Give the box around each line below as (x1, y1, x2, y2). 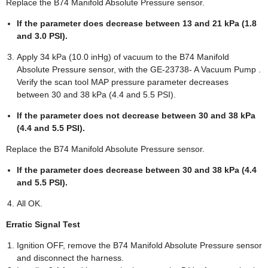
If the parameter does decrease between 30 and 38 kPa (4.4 (17, 165, 257, 175)
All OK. (17, 198, 42, 208)
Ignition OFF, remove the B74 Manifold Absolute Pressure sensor (17, 240, 262, 250)
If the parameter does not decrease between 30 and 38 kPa (17, 110, 255, 120)
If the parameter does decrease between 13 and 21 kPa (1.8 (17, 18, 257, 28)
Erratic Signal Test (6, 219, 80, 229)
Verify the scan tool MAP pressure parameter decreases (17, 77, 229, 87)
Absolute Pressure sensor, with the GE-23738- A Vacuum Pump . (17, 64, 261, 74)
